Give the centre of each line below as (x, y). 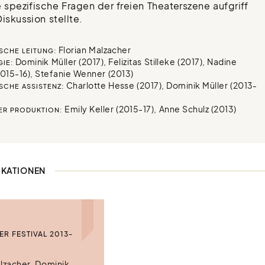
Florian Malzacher (94, 50)
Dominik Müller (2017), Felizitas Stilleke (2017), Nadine (125, 62)
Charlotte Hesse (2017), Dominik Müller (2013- (161, 85)
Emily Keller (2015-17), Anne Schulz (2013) (149, 109)
